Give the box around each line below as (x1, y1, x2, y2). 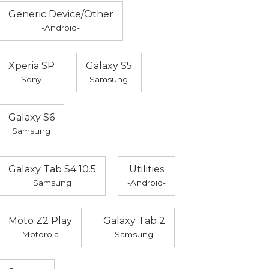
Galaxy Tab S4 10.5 (8, 163, 96, 175)
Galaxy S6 (8, 112, 55, 124)
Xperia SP (8, 60, 55, 72)
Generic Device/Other (8, 8, 113, 20)
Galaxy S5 (85, 60, 132, 72)
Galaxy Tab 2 (103, 215, 165, 227)
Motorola (21, 229, 59, 240)
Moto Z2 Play (8, 215, 72, 227)
